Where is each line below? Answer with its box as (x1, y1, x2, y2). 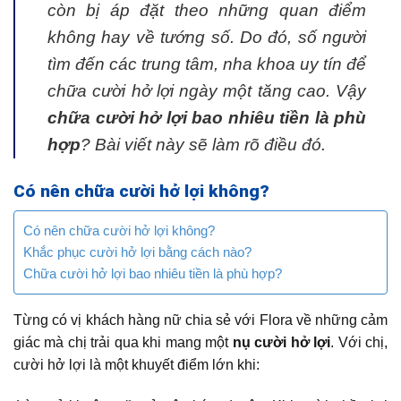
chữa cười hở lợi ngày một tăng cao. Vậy (47, 81, 366, 100)
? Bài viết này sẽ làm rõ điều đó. (81, 134, 326, 154)
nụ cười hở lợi (232, 335, 331, 351)
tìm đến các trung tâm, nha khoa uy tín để (47, 54, 366, 73)
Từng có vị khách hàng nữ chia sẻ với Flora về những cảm (13, 312, 388, 328)
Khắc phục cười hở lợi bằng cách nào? (23, 244, 252, 260)
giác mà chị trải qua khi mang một (13, 335, 233, 351)
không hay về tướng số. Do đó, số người (47, 27, 366, 47)
